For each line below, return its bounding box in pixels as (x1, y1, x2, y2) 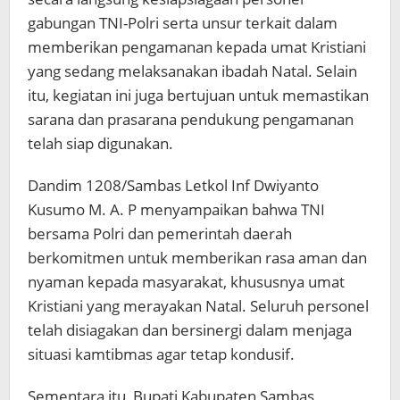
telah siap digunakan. (28, 132, 173, 154)
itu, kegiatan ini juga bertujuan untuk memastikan (28, 84, 369, 105)
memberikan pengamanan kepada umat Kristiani (28, 36, 366, 57)
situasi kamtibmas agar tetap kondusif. (28, 343, 295, 364)
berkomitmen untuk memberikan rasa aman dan (28, 246, 367, 268)
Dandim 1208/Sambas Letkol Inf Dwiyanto (28, 174, 319, 196)
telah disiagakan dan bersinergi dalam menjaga (28, 319, 352, 340)
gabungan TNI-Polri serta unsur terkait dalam (28, 12, 337, 33)
